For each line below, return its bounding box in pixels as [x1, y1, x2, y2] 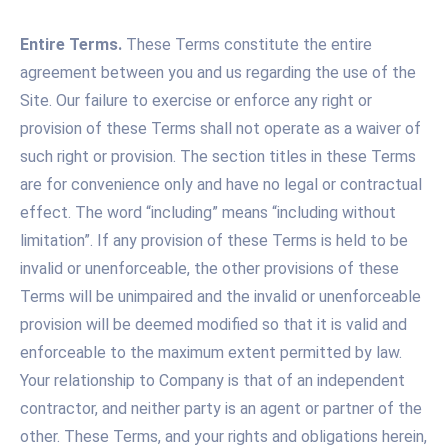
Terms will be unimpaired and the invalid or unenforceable [20, 287, 421, 307]
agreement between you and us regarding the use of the [20, 63, 416, 83]
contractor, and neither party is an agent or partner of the [20, 399, 422, 419]
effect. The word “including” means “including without [20, 203, 396, 223]
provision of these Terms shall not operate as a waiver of [20, 119, 421, 139]
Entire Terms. [20, 35, 122, 55]
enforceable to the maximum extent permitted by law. [20, 343, 402, 363]
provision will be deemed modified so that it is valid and [20, 315, 407, 335]
